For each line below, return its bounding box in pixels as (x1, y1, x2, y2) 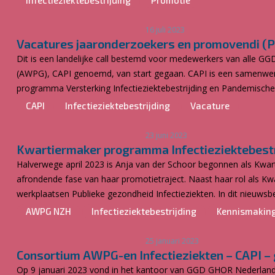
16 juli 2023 (145, 25, 185, 35)
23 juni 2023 (145, 130, 187, 141)
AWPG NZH (26, 206, 71, 217)
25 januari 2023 (145, 236, 199, 246)
